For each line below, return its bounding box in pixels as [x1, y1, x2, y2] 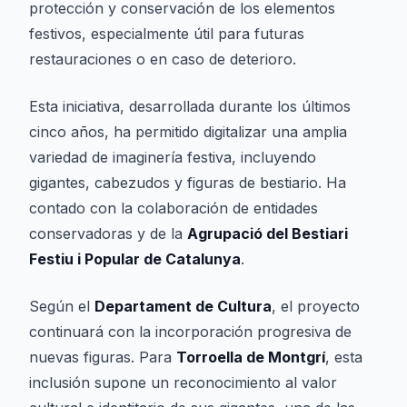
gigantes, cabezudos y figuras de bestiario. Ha [29, 174, 346, 192]
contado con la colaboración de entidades [29, 199, 318, 217]
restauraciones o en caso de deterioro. [29, 50, 296, 68]
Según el [29, 297, 94, 315]
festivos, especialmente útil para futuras [29, 25, 304, 43]
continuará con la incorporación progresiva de [29, 323, 352, 341]
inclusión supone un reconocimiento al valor [29, 373, 337, 392]
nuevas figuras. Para [29, 348, 176, 366]
